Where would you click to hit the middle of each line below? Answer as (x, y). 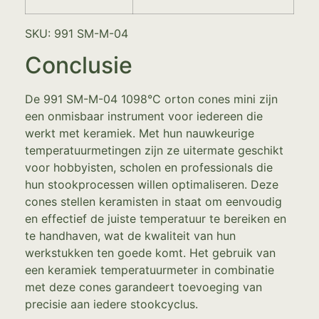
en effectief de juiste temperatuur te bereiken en (156, 218)
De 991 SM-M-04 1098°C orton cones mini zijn (151, 99)
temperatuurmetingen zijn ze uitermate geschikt (154, 150)
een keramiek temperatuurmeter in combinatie (150, 270)
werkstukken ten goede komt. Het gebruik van (150, 252)
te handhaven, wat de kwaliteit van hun (130, 235)
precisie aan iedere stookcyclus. (111, 304)
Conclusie (79, 65)
